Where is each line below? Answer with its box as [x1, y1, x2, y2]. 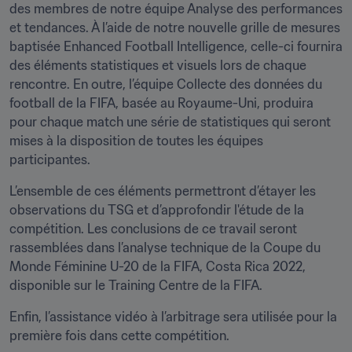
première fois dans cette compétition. [9, 328, 233, 343]
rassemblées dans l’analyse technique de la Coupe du [9, 240, 321, 255]
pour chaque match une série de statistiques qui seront [9, 114, 331, 130]
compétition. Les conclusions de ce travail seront [9, 221, 297, 236]
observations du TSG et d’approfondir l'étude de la [9, 202, 304, 218]
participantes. [9, 152, 90, 167]
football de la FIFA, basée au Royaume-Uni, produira [9, 95, 313, 111]
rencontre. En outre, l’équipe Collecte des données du [9, 76, 322, 92]
